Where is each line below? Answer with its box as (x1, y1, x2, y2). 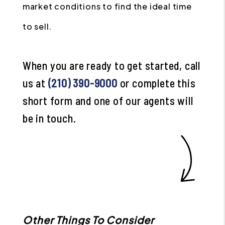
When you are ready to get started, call (22, 59, 200, 72)
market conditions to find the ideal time (22, 1, 192, 12)
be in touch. (22, 111, 76, 125)
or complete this (117, 76, 196, 89)
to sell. (22, 21, 52, 32)
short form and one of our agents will (22, 94, 193, 107)
